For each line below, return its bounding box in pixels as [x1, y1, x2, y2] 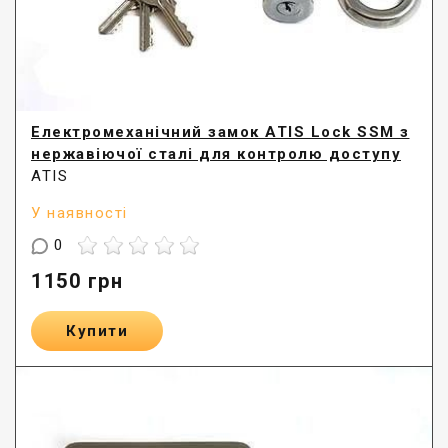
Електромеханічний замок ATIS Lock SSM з [31, 123, 410, 142]
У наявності [31, 204, 128, 223]
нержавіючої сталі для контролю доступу [31, 145, 401, 164]
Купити [66, 322, 128, 341]
